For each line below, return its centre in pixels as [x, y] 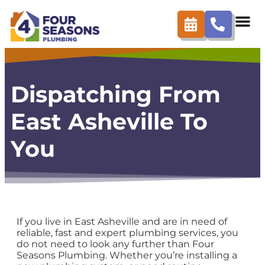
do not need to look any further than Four [115, 244]
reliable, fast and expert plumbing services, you [127, 233]
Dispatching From [116, 94]
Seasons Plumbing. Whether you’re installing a [127, 256]
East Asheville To [109, 121]
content [24, 11]
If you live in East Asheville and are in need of [122, 222]
